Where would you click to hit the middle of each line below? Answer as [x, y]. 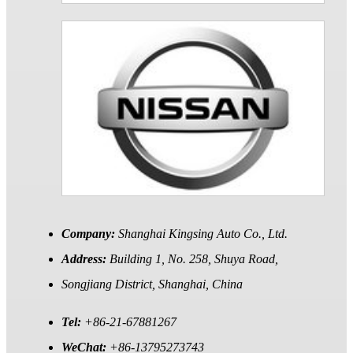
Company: [90, 233]
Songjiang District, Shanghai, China [152, 284]
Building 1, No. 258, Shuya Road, [194, 258]
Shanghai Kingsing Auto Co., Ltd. [203, 233]
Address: [85, 258]
